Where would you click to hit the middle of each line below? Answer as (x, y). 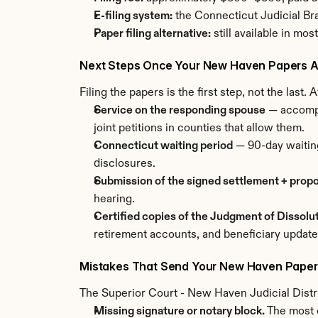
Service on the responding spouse (180, 111)
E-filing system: (133, 16)
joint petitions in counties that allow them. (199, 128)
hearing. (114, 199)
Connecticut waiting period (163, 146)
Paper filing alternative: (152, 34)
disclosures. (125, 164)
